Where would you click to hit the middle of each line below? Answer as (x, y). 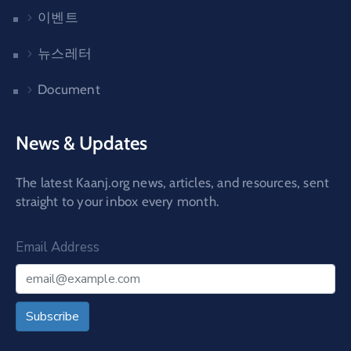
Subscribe (52, 317)
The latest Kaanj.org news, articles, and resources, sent (173, 183)
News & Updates (81, 143)
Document (69, 90)
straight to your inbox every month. (118, 202)
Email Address (58, 248)
